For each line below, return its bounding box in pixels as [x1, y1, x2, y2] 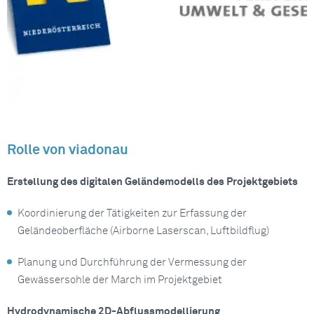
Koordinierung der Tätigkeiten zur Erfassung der [18, 207, 247, 219]
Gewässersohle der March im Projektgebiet [18, 274, 222, 285]
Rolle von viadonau [7, 142, 128, 157]
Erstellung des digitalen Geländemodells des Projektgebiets [7, 176, 298, 187]
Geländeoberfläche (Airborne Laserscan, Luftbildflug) [18, 225, 269, 236]
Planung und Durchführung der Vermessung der [18, 257, 247, 268]
